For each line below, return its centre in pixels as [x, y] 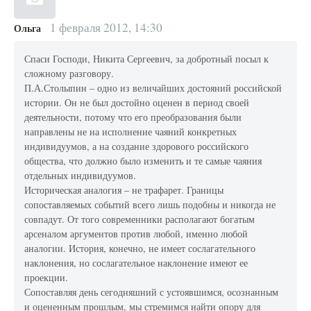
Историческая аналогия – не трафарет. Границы [124, 190]
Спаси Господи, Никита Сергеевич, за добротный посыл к [147, 59]
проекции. [47, 278]
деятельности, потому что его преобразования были [133, 117]
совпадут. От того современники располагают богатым [140, 219]
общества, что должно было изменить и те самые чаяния [143, 161]
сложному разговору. [69, 74]
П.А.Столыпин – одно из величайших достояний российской [153, 88]
